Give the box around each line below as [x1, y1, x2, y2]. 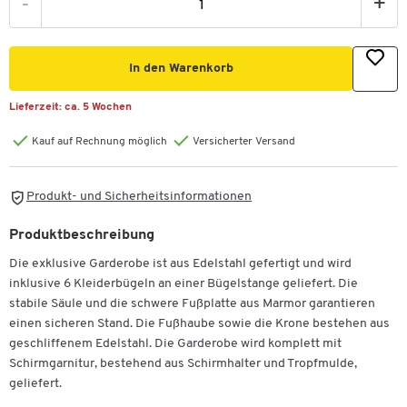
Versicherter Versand [193, 136, 295, 147]
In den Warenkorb [128, 62, 233, 75]
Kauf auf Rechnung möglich [32, 136, 167, 147]
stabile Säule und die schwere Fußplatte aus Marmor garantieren [9, 297, 375, 312]
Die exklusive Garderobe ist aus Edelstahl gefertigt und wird [9, 257, 352, 272]
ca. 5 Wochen [65, 102, 132, 113]
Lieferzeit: [9, 102, 65, 113]
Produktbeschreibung [9, 228, 154, 243]
